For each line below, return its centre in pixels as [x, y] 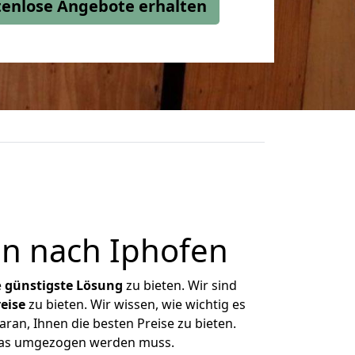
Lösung [99, 285]
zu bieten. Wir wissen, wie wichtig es [135, 304]
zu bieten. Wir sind [180, 285]
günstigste [39, 285]
